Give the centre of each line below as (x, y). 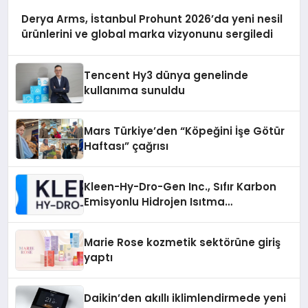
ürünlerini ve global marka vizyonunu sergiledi (147, 34)
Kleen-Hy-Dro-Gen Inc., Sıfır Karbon (180, 186)
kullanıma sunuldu (135, 90)
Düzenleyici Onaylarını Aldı (156, 232)
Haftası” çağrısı (126, 146)
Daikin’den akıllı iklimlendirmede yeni (185, 298)
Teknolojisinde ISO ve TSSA (158, 217)
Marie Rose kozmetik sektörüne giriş (183, 242)
